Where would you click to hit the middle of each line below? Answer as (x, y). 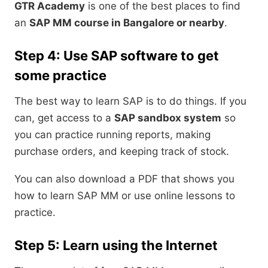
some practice (60, 76)
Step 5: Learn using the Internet (116, 246)
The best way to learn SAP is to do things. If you (130, 101)
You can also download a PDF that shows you (124, 179)
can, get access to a (64, 118)
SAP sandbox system (168, 118)
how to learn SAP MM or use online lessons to (125, 196)
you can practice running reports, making (112, 135)
